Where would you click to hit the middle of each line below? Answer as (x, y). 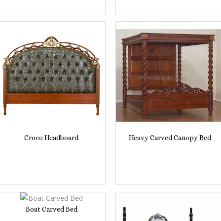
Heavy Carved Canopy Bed (170, 137)
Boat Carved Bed (51, 209)
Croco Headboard (51, 137)
